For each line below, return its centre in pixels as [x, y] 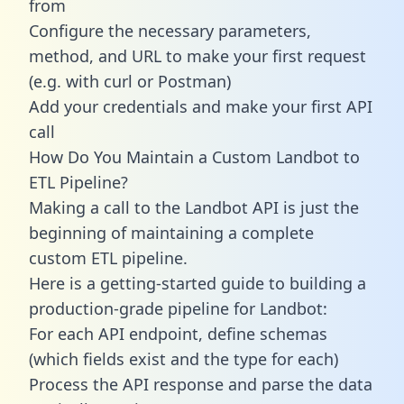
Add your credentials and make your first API [201, 106]
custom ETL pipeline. [108, 257]
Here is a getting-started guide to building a [197, 283]
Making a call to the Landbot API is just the [194, 207]
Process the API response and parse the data [201, 384]
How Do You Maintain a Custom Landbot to [194, 156]
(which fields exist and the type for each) [184, 358]
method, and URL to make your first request [197, 55]
